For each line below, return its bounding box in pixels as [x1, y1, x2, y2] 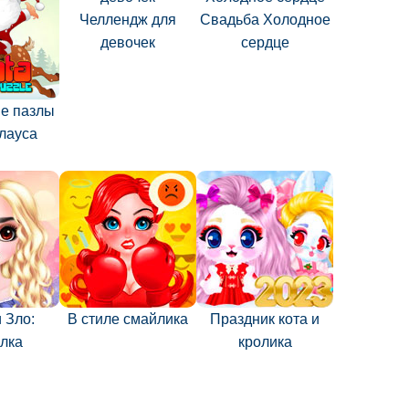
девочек [100, 35, 155, 50]
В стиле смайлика [68, 311, 188, 327]
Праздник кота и [210, 311, 320, 327]
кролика [237, 334, 292, 350]
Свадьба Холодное [199, 12, 330, 27]
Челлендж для [79, 12, 176, 27]
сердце [240, 35, 289, 50]
